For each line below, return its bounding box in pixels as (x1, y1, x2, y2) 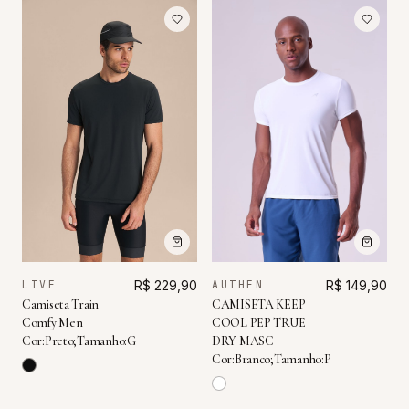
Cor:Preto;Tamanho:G (22, 333, 136, 350)
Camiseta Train (22, 297, 100, 313)
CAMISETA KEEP (212, 297, 306, 313)
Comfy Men (22, 315, 83, 331)
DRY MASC (212, 333, 274, 350)
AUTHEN (212, 278, 265, 292)
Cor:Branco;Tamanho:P (212, 351, 331, 368)
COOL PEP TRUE (212, 315, 306, 331)
